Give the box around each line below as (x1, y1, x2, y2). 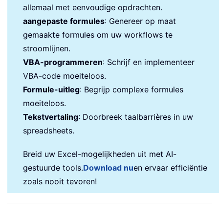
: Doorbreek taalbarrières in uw (78, 111, 193, 122)
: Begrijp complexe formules (80, 84, 183, 94)
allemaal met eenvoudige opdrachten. (23, 2, 162, 12)
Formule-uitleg (23, 84, 80, 94)
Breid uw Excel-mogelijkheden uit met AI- (23, 149, 176, 159)
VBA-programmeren (23, 57, 103, 67)
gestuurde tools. (23, 162, 83, 173)
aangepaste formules (23, 16, 105, 26)
